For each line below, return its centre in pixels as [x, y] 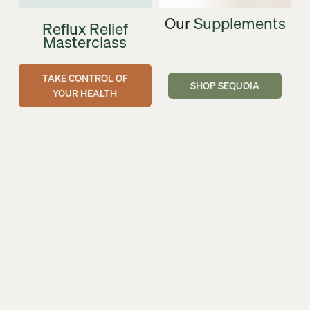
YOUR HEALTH [85, 93]
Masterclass [85, 42]
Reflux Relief [85, 29]
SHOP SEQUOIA [225, 85]
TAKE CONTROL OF [85, 78]
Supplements [239, 23]
